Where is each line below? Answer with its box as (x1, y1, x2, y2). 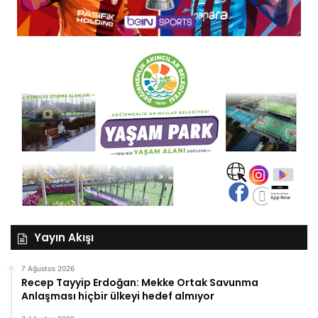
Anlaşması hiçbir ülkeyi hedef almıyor (21, 288, 214, 303)
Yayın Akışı (34, 229, 94, 245)
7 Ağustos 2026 (21, 263, 75, 273)
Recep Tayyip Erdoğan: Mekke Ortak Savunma (21, 275, 258, 290)
